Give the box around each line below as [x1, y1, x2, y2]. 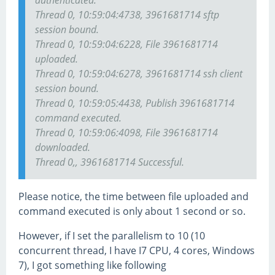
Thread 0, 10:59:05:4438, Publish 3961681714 [35, 96, 234, 110]
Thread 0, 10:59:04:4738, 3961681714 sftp [35, 8, 219, 22]
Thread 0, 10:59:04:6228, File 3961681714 [35, 37, 218, 52]
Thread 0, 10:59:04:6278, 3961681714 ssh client [35, 67, 242, 81]
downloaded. [35, 141, 90, 155]
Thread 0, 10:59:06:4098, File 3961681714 [35, 126, 218, 140]
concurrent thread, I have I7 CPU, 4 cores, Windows [18, 244, 255, 258]
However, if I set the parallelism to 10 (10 [18, 229, 205, 243]
